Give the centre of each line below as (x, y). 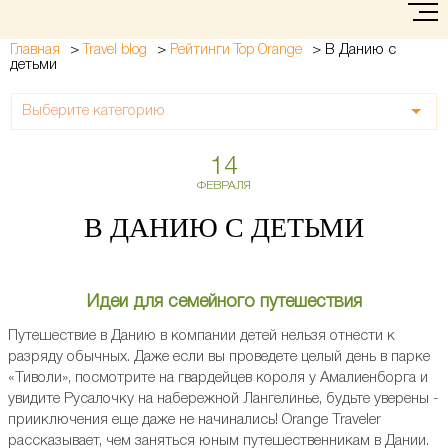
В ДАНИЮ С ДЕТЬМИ (224, 227)
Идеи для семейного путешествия (224, 302)
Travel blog (115, 50)
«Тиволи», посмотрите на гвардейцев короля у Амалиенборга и (218, 378)
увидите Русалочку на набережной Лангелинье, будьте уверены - (223, 399)
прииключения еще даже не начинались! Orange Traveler (194, 420)
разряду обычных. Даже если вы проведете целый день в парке (219, 357)
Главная (35, 50)
